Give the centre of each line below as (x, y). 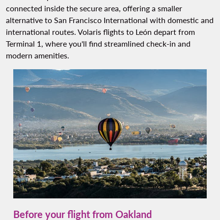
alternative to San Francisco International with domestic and (110, 20)
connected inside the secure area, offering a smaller (94, 8)
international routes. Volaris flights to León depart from (100, 32)
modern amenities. (38, 55)
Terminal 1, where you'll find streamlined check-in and (98, 44)
